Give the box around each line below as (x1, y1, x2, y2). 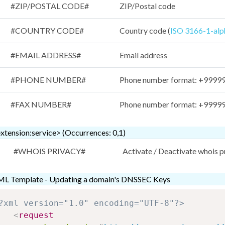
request (19, 210, 54, 220)
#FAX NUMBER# (11, 99, 71, 109)
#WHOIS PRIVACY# (14, 146, 85, 156)
